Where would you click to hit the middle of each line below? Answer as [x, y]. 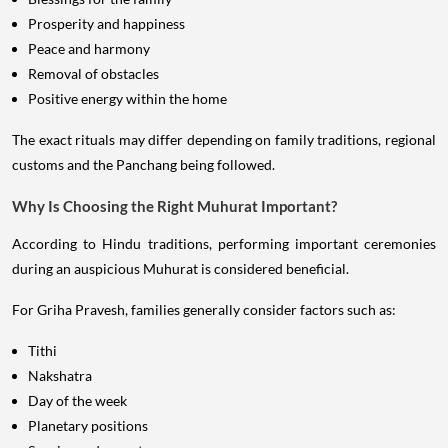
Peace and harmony [89, 49]
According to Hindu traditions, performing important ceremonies [224, 244]
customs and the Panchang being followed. [143, 165]
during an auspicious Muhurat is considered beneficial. [180, 269]
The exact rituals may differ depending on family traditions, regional [224, 140]
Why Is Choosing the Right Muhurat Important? [174, 206]
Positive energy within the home [127, 99]
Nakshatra [60, 376]
